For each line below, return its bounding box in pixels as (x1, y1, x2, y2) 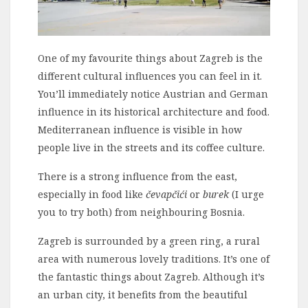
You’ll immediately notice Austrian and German (38, 87, 268, 100)
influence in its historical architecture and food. (38, 104, 269, 118)
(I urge (229, 187, 264, 201)
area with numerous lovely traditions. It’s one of (38, 252, 269, 265)
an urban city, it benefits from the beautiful (38, 287, 247, 301)
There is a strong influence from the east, (38, 169, 237, 183)
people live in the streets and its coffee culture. (38, 140, 265, 154)
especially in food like (38, 187, 146, 201)
